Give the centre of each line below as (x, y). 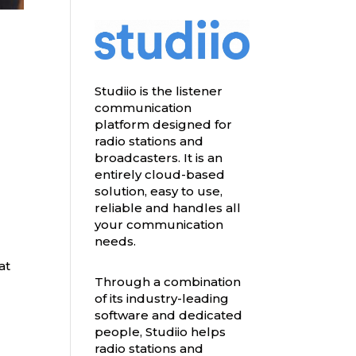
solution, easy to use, (159, 192)
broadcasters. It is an (159, 158)
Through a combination (168, 282)
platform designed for (164, 125)
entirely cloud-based (160, 175)
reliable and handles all (168, 208)
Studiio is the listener (159, 91)
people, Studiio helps (161, 332)
